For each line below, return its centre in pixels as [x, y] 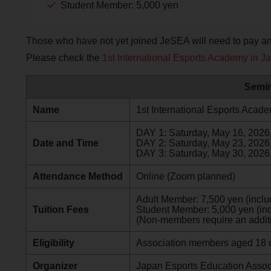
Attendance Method [77, 177]
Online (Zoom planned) [185, 177]
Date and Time [65, 143]
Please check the [64, 57]
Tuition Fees [60, 210]
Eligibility [53, 243]
